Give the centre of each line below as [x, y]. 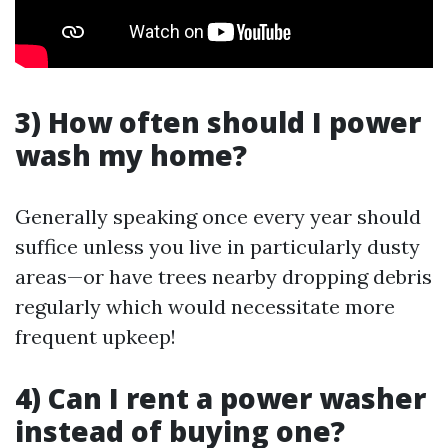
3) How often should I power [218, 122]
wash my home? [131, 155]
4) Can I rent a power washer [220, 398]
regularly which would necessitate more [205, 306]
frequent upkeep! [95, 336]
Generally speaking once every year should [218, 216]
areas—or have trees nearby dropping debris [223, 276]
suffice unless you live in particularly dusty [217, 246]
